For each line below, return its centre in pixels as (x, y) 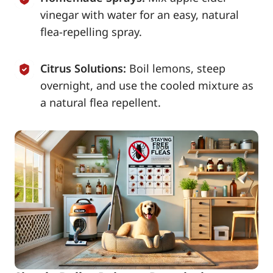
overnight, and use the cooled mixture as (147, 85)
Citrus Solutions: (83, 68)
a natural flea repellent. (101, 102)
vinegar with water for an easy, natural (140, 14)
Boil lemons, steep (177, 68)
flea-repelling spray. (91, 31)
